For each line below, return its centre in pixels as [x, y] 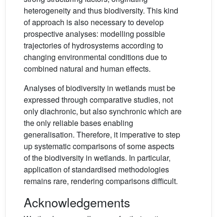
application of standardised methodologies [96, 170]
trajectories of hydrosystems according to [93, 46]
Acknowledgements [77, 202]
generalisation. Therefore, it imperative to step [102, 135]
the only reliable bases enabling [78, 123]
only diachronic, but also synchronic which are [103, 111]
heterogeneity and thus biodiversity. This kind [101, 11]
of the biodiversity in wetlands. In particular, [97, 158]
